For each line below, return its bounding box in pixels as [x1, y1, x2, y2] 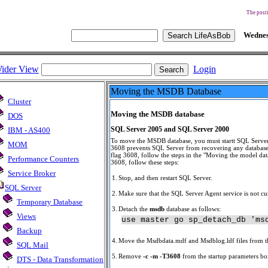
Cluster [8, 97, 31, 106]
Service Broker [8, 169, 56, 178]
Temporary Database [17, 197, 83, 206]
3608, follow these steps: [111, 159, 179, 166]
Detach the [118, 205, 150, 212]
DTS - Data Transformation [17, 255, 103, 264]
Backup [17, 226, 42, 235]
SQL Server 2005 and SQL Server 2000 [111, 125, 229, 133]
